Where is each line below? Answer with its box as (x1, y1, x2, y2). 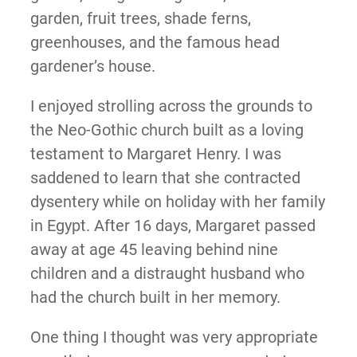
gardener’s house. (29, 57, 155, 76)
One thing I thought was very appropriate (29, 328, 318, 347)
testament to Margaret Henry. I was (29, 144, 281, 164)
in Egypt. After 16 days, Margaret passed (29, 216, 316, 236)
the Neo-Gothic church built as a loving (29, 120, 304, 140)
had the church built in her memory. (29, 288, 280, 308)
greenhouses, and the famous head (29, 33, 280, 53)
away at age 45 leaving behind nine (29, 240, 278, 260)
